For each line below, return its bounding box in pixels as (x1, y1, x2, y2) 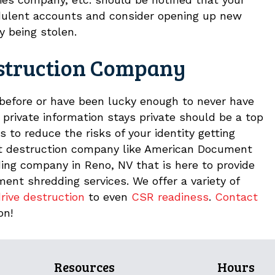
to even (85, 190, 131, 203)
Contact (215, 190, 258, 203)
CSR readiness (131, 190, 209, 203)
